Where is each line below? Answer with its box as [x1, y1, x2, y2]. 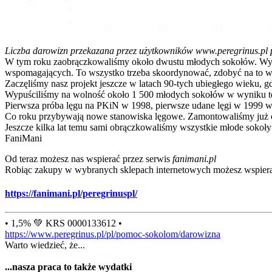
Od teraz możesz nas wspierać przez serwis [5, 153, 172, 164]
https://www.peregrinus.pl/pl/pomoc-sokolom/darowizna [5, 229, 220, 240]
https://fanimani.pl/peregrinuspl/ [5, 188, 137, 199]
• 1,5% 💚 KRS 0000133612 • [5, 218, 122, 229]
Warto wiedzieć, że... [5, 240, 85, 251]
